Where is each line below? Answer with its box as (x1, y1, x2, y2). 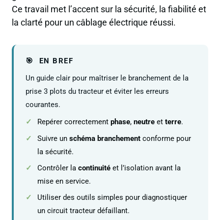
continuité (78, 164, 110, 173)
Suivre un (37, 134, 69, 143)
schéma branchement (69, 134, 140, 143)
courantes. (26, 100, 60, 110)
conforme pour (140, 134, 191, 143)
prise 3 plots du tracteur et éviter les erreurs (26, 87, 169, 96)
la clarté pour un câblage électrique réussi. (12, 17, 176, 28)
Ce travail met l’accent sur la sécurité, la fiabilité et (12, 4, 206, 15)
